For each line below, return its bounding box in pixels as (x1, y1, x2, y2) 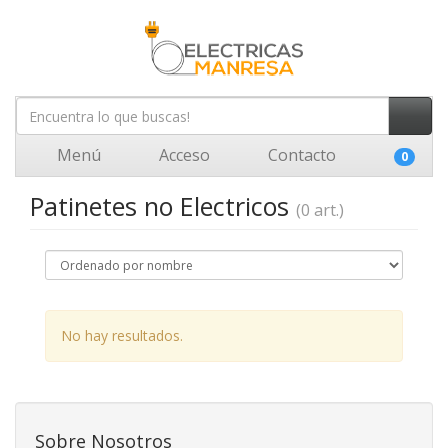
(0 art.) (296, 199, 344, 221)
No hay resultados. (61, 326, 183, 345)
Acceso (155, 144, 210, 166)
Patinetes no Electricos (30, 189, 296, 223)
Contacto (264, 144, 336, 166)
